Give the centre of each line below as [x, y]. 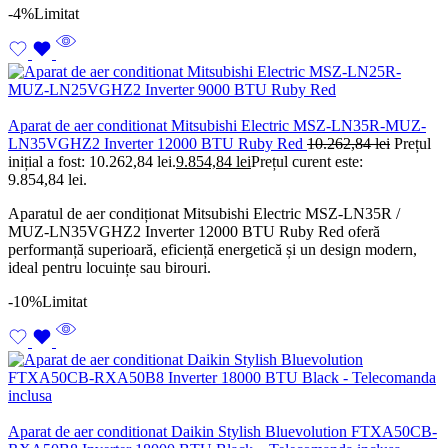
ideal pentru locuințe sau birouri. [109, 268]
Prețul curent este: [307, 162]
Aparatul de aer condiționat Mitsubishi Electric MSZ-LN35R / [204, 214]
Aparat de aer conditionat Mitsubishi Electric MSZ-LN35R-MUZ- [217, 126]
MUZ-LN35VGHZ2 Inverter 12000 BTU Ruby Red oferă [194, 232]
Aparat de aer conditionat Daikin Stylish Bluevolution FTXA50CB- [222, 432]
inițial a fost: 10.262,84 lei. [92, 162]
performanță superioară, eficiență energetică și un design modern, [212, 250]
